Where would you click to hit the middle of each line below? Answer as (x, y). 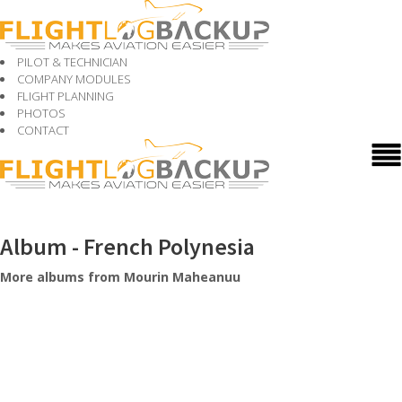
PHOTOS (41, 113)
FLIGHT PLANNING (66, 96)
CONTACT (43, 130)
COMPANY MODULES (74, 79)
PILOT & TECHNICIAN (72, 62)
